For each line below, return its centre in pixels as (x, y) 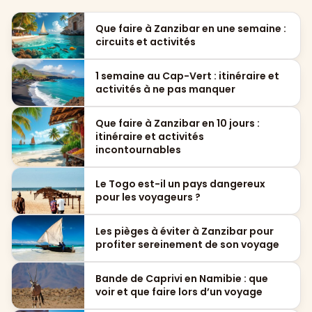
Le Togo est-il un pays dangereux (180, 184)
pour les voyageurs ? (148, 197)
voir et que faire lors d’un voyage (179, 292)
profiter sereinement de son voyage (187, 245)
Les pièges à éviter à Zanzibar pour (185, 232)
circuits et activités (146, 42)
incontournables (138, 150)
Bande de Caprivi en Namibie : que (182, 279)
